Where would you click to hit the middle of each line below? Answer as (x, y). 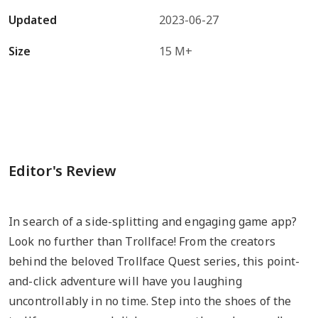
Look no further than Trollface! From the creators (142, 241)
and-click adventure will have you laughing (125, 281)
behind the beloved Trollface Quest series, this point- (154, 261)
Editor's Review (62, 171)
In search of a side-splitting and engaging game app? (153, 221)
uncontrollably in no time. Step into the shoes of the (150, 301)
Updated (33, 20)
